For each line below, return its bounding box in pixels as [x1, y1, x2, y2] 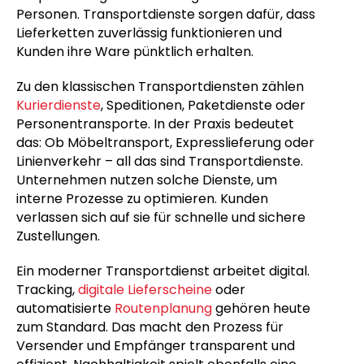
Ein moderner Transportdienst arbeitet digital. [16, 262, 310, 280]
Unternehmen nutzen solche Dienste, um [16, 171, 277, 189]
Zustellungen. [16, 227, 100, 245]
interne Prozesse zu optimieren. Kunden [16, 189, 268, 208]
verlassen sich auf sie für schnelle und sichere [16, 208, 305, 227]
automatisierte [16, 299, 115, 318]
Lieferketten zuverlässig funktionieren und [16, 24, 282, 42]
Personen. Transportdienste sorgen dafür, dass [16, 5, 315, 24]
